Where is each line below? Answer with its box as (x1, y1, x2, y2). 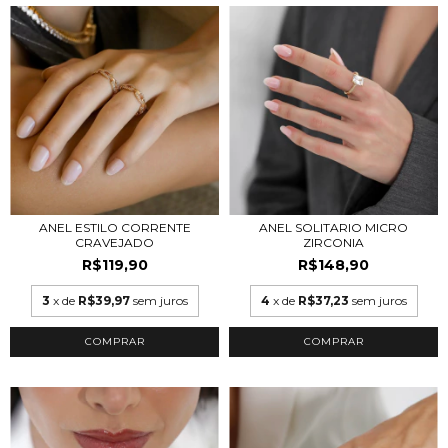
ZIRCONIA (303, 235, 364, 250)
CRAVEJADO (75, 235, 154, 250)
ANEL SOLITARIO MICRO (259, 220, 408, 235)
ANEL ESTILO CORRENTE (38, 220, 191, 235)
